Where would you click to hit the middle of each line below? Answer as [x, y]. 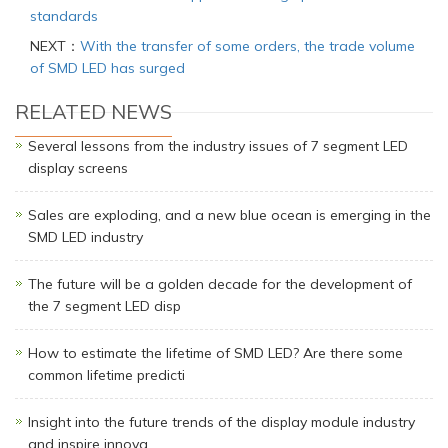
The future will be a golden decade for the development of [220, 283]
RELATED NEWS [93, 111]
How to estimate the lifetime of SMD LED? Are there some [215, 352]
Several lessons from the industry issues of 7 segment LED [218, 145]
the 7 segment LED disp [104, 305]
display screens [78, 167]
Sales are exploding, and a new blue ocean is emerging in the [229, 214]
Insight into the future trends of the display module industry [221, 421]
